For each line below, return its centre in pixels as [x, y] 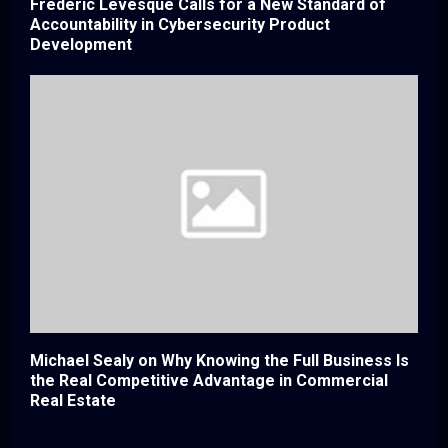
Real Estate [73, 401]
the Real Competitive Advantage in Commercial [209, 381]
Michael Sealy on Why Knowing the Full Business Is [219, 361]
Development [81, 44]
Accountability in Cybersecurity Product [180, 24]
